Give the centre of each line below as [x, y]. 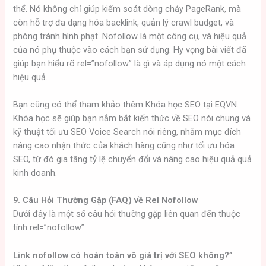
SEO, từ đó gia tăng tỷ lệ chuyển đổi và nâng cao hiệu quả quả [133, 159]
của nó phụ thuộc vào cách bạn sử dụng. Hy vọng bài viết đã [130, 50]
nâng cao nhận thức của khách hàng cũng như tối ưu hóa [124, 146]
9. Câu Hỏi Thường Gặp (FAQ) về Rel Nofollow [106, 200]
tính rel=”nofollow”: [50, 228]
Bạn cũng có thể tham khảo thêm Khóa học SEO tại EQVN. [126, 105]
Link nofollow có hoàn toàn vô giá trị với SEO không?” [123, 255]
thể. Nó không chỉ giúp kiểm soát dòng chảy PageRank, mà [127, 9]
